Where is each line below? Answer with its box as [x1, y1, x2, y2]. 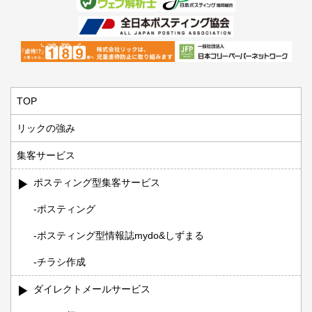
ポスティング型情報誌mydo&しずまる [37, 230, 204, 242]
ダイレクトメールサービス [33, 283, 150, 295]
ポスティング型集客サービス [33, 177, 160, 189]
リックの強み [17, 123, 75, 134]
